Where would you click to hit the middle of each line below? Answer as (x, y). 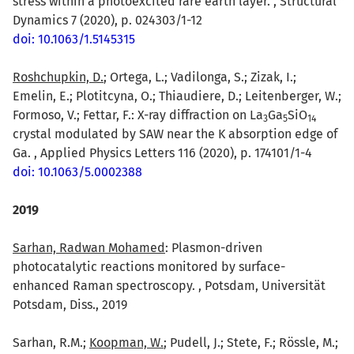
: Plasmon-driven (214, 247)
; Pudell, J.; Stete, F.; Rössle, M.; (251, 342)
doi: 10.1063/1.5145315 (74, 39)
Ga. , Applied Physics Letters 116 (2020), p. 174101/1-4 (162, 153)
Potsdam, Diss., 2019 (70, 304)
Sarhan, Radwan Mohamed (89, 247)
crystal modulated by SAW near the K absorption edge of (175, 134)
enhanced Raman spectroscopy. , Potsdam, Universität (169, 285)
